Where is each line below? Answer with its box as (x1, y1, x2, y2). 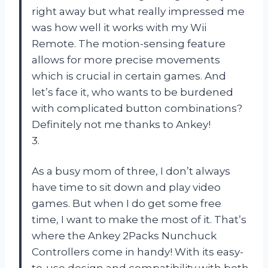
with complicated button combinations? (32, 102, 242, 114)
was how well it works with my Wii (32, 21, 206, 33)
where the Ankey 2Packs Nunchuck (32, 229, 217, 242)
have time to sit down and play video (32, 181, 221, 193)
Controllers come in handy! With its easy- (32, 245, 243, 258)
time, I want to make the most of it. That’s (32, 213, 246, 226)
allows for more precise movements (32, 53, 220, 66)
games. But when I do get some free (32, 197, 221, 209)
